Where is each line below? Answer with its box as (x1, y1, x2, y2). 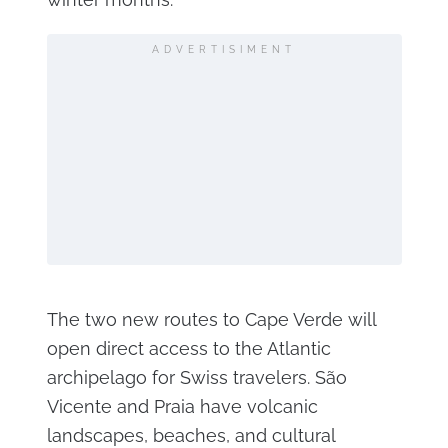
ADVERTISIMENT (152, 43, 296, 55)
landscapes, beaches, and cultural (46, 424, 335, 446)
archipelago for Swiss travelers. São (46, 366, 347, 388)
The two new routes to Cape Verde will (46, 308, 376, 330)
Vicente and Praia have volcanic (46, 395, 318, 417)
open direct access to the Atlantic (46, 337, 331, 359)
